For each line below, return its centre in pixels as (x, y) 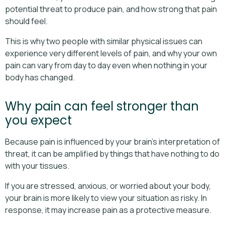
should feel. (26, 21)
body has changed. (40, 77)
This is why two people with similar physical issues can (104, 41)
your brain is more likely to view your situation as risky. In (106, 198)
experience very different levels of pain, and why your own (111, 53)
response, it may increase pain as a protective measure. (108, 210)
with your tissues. (37, 165)
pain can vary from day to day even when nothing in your (106, 65)
